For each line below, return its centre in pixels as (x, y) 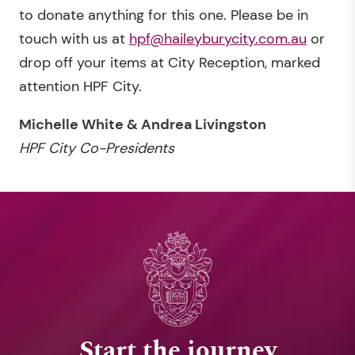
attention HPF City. (80, 86)
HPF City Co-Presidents (97, 148)
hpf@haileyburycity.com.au (218, 38)
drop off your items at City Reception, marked (170, 62)
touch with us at (74, 38)
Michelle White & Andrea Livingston (143, 124)
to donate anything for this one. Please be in (164, 15)
